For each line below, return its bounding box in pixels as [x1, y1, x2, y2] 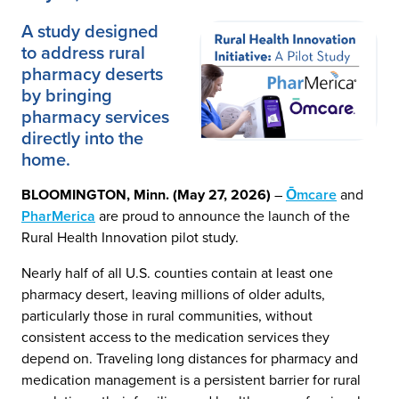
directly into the [21, 125, 143, 151]
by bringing [21, 82, 112, 109]
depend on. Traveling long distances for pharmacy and [21, 348, 358, 369]
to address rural [21, 39, 145, 66]
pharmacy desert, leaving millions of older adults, [21, 284, 325, 305]
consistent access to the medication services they [21, 327, 330, 347]
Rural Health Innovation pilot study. [21, 227, 239, 248]
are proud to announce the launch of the [95, 206, 350, 226]
